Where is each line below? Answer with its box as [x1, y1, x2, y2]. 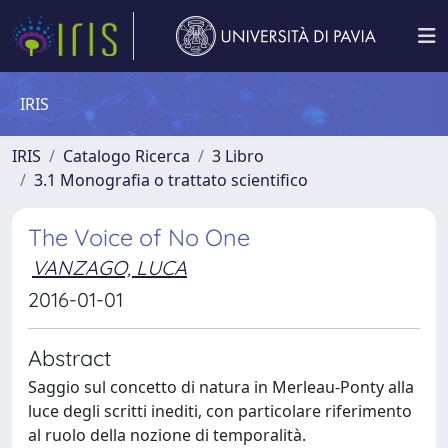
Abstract [28, 344, 111, 371]
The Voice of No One [28, 223, 250, 252]
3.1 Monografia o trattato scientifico [34, 169, 308, 191]
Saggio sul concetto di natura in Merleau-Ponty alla [28, 376, 414, 398]
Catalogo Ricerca [63, 145, 190, 167]
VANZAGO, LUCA [32, 255, 187, 280]
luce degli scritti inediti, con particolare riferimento [28, 400, 412, 422]
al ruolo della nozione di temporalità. [28, 424, 306, 446]
